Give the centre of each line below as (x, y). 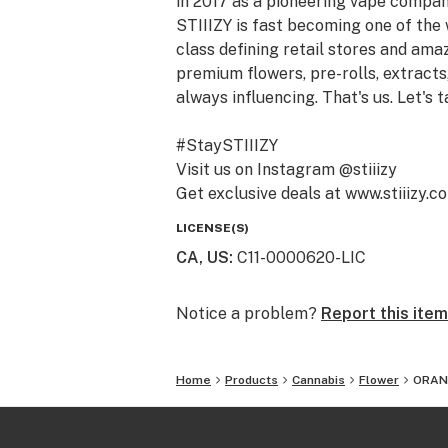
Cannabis (318, 380)
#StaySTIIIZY (227, 145)
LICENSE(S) (212, 228)
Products (251, 380)
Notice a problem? (246, 313)
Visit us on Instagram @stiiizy (286, 169)
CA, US (202, 257)
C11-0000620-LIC (301, 257)
